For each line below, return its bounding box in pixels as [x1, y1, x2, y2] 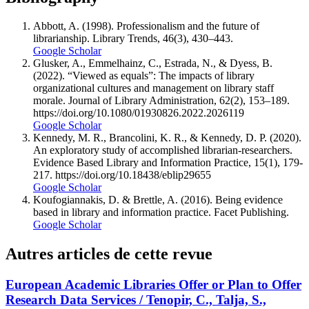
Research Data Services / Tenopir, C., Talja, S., [6, 292, 266, 308]
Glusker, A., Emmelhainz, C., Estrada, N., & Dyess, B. [33, 57, 272, 70]
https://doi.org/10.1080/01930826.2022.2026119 [33, 107, 244, 119]
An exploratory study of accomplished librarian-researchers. [33, 144, 292, 157]
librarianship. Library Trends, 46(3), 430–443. [33, 32, 233, 45]
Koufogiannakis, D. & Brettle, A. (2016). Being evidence [33, 194, 283, 206]
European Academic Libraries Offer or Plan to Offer [6, 277, 301, 292]
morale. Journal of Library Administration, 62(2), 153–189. [33, 94, 290, 107]
